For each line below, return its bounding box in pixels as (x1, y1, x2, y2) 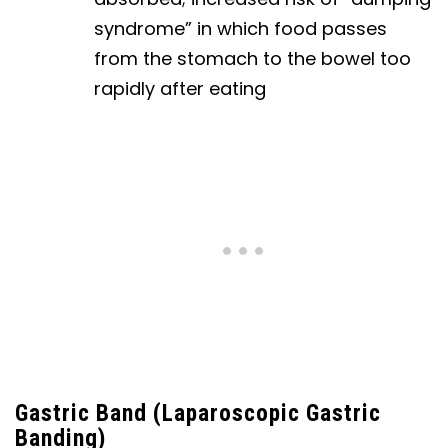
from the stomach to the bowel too (94, 46, 412, 72)
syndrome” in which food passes (94, 16, 388, 42)
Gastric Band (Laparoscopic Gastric (15, 399, 381, 428)
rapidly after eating (94, 76, 267, 102)
